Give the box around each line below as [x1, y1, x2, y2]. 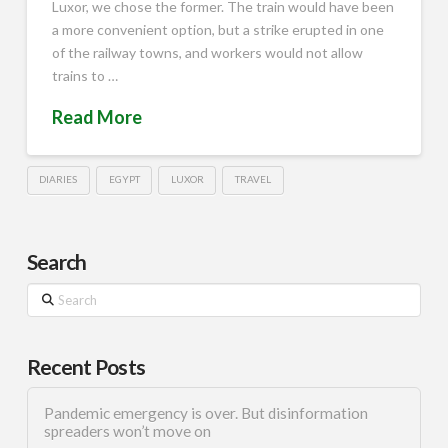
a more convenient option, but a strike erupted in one [51, 20, 384, 38]
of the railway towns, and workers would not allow [51, 43, 363, 61]
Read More [51, 105, 142, 128]
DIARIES [39, 173, 78, 186]
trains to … [51, 66, 118, 84]
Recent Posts [26, 353, 146, 379]
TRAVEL [235, 173, 272, 186]
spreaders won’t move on [43, 422, 211, 441]
